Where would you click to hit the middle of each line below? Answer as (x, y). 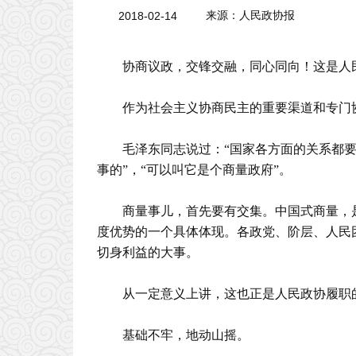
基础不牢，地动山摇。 (186, 335)
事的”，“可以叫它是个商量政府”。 (194, 170)
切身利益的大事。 (148, 252)
